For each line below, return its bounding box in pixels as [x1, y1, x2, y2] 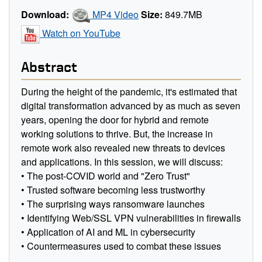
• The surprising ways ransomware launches [21, 196, 205, 211]
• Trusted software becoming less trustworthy [21, 182, 205, 196]
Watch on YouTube [40, 26, 120, 40]
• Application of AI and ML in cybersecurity [21, 225, 195, 239]
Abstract [21, 58, 77, 74]
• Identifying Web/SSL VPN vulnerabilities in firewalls [21, 211, 241, 225]
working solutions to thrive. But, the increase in [21, 126, 213, 140]
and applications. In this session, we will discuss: [21, 154, 223, 168]
